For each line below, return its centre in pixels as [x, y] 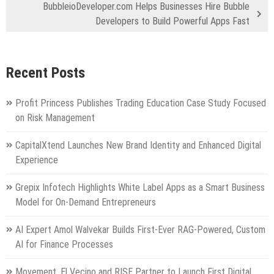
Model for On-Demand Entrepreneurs [86, 202]
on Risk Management [55, 118]
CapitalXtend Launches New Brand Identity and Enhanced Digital [138, 146]
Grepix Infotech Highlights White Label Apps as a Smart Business [140, 188]
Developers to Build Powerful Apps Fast [172, 21]
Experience [37, 160]
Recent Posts [46, 73]
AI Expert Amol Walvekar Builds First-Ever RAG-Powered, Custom [140, 230]
